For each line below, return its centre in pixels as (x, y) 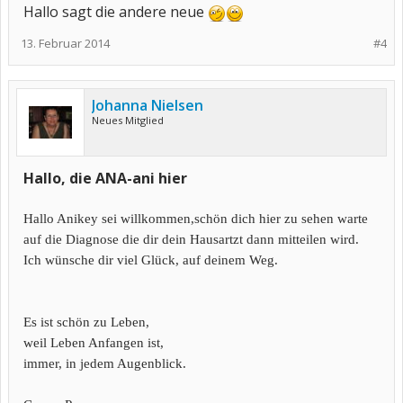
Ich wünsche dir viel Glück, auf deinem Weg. (151, 260)
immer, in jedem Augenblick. (105, 363)
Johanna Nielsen (148, 105)
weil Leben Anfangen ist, (94, 343)
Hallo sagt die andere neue (116, 12)
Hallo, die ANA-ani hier (105, 178)
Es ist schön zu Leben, (86, 322)
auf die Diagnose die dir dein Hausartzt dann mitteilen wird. (191, 239)
